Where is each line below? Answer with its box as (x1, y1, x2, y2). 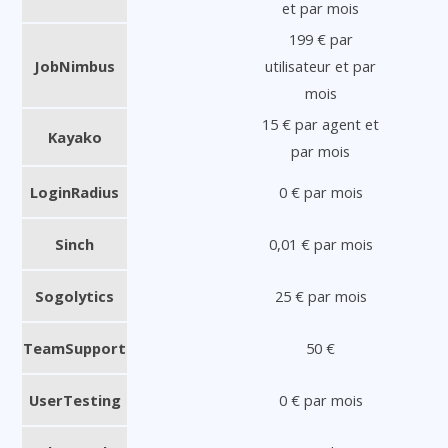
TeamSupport (23, 337, 126, 358)
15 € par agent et (262, 113, 379, 134)
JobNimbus (34, 55, 115, 76)
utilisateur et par (265, 55, 376, 76)
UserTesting (28, 389, 121, 410)
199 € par (288, 28, 353, 49)
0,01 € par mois (268, 233, 373, 254)
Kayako (47, 126, 102, 147)
